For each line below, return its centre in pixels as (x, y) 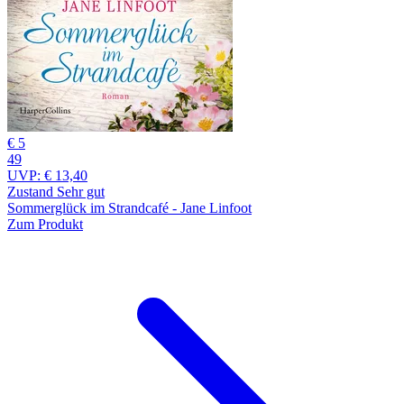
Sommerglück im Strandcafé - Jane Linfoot (129, 207)
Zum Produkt (45, 224)
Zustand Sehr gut (56, 191)
